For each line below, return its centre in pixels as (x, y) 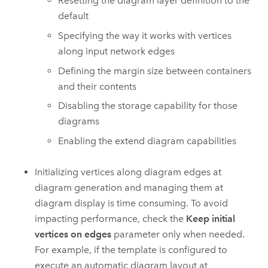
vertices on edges (73, 234)
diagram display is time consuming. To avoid (132, 203)
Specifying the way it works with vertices (145, 36)
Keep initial (211, 219)
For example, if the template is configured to (131, 250)
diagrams (79, 121)
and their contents (98, 86)
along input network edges (117, 51)
